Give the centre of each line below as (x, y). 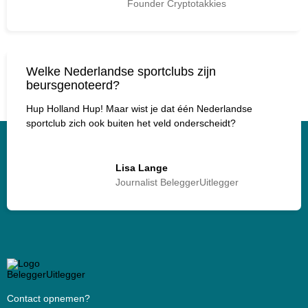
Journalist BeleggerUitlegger (177, 182)
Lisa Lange (141, 168)
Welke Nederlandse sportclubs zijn (121, 72)
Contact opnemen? (48, 299)
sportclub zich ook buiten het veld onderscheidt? (131, 123)
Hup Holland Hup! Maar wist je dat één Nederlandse (139, 109)
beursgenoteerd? (73, 86)
